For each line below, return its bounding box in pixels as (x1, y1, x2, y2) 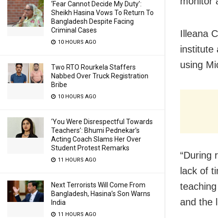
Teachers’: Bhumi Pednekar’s (51, 127, 140, 134)
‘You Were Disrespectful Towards (51, 118, 153, 126)
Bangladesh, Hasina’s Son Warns (51, 190, 150, 198)
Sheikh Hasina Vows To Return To (51, 9, 154, 17)
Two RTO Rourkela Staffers (51, 63, 136, 71)
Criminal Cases (51, 26, 97, 34)
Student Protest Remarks (51, 144, 129, 152)
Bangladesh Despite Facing (51, 18, 134, 25)
